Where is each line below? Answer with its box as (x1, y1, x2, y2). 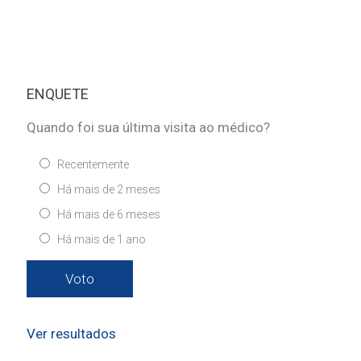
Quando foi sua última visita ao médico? (27, 119, 270, 136)
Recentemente (57, 158, 129, 172)
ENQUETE (27, 85, 89, 103)
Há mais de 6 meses (57, 208, 160, 222)
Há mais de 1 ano (57, 233, 146, 247)
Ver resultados (27, 326, 116, 342)
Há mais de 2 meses (57, 183, 160, 197)
